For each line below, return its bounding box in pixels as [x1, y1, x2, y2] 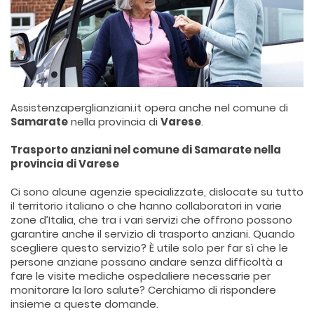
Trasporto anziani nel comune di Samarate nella [11, 142, 281, 157]
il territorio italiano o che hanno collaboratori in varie [11, 198, 282, 213]
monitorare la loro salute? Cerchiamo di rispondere [11, 282, 276, 297]
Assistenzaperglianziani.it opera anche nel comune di [11, 100, 288, 115]
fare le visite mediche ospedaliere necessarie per [11, 268, 271, 283]
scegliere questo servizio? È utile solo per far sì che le [11, 240, 288, 255]
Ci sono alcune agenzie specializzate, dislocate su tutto [11, 184, 303, 199]
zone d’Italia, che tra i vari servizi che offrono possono [11, 212, 292, 227]
